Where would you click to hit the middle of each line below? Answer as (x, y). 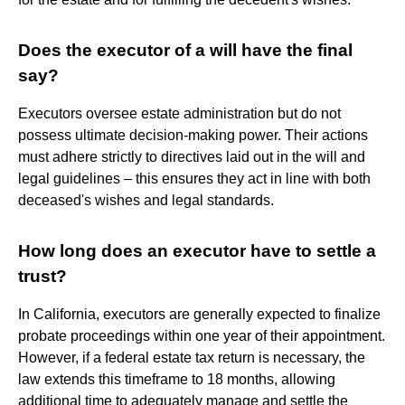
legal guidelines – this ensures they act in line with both (194, 178)
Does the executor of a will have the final (185, 50)
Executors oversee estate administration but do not (179, 113)
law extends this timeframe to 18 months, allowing (177, 379)
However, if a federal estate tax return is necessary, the (192, 357)
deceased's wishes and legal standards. (146, 200)
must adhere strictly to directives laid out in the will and (192, 156)
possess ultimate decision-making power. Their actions (193, 135)
